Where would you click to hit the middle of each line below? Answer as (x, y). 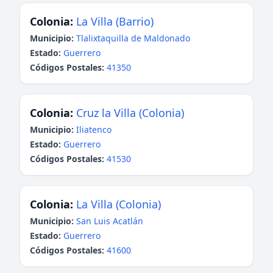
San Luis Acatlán (110, 221)
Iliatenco (94, 129)
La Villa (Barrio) (115, 21)
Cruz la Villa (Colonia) (130, 113)
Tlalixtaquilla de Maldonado (133, 38)
